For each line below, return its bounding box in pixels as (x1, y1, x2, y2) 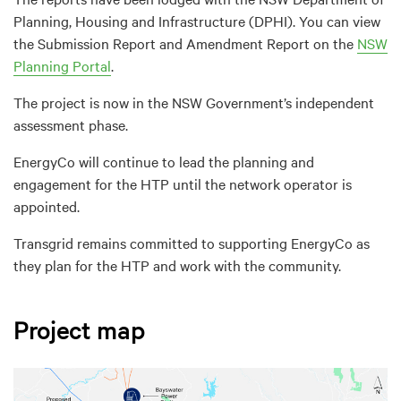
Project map (13, 312, 145, 346)
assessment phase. (13, 114, 128, 134)
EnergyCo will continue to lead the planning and (13, 150, 314, 171)
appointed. (13, 195, 80, 216)
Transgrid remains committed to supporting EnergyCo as (13, 232, 370, 252)
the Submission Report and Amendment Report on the (13, 32, 357, 53)
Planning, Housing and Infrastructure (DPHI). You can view (13, 10, 380, 30)
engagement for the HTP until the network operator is (13, 173, 352, 193)
